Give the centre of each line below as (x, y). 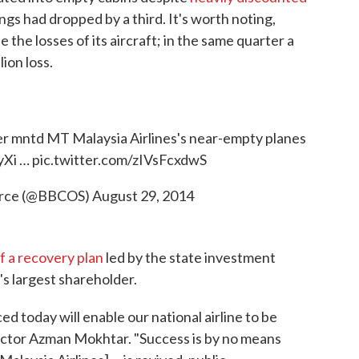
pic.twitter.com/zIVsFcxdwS (119, 159)
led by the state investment (190, 257)
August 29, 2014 (143, 196)
